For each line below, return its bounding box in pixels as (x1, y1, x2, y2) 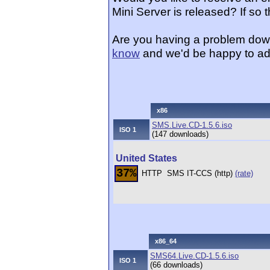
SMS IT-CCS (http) (167, 169, 235, 178)
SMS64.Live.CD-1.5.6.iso (150, 251, 239, 260)
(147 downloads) (152, 130, 209, 139)
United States (116, 153, 177, 163)
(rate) (235, 169, 253, 178)
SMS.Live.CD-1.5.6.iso (152, 121, 232, 130)
